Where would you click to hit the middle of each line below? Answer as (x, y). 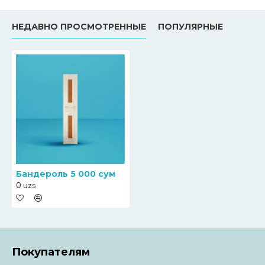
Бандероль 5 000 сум (66, 174)
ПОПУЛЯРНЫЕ (190, 27)
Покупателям (51, 252)
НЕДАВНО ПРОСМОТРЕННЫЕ (79, 27)
